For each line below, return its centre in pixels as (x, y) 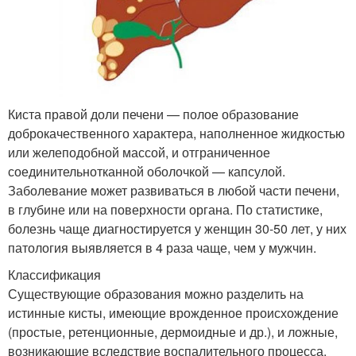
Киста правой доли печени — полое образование (153, 114)
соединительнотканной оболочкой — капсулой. (147, 172)
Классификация (54, 275)
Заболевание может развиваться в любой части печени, (174, 191)
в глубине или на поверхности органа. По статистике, (165, 210)
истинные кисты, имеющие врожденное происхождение (173, 313)
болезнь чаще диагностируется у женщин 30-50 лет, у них (177, 229)
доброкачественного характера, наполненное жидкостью (176, 133)
